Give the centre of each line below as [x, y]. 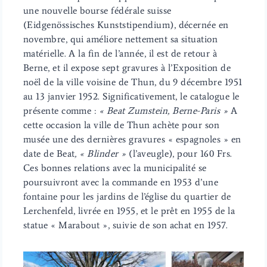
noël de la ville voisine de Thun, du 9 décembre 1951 [133, 82]
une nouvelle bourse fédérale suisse [97, 10]
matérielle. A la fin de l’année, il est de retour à [120, 53]
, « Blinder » [100, 153]
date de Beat [49, 153]
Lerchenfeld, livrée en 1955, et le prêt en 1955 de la [129, 210]
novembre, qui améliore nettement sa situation [120, 39]
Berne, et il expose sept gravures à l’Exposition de [127, 67]
